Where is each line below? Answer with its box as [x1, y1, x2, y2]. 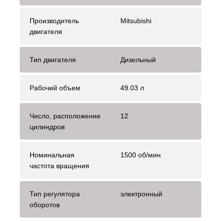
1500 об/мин [120, 151, 161, 159]
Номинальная [30, 151, 74, 159]
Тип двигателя [30, 56, 76, 64]
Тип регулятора [30, 190, 80, 198]
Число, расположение [30, 112, 101, 120]
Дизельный [120, 56, 156, 64]
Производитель [30, 17, 79, 25]
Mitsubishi [120, 17, 151, 25]
